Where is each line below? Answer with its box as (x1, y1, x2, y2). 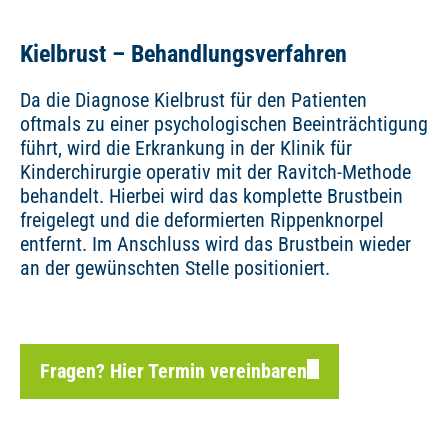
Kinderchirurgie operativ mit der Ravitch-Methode (20, 160, 411, 185)
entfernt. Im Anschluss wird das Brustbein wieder (20, 232, 411, 257)
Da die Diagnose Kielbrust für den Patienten (20, 88, 367, 113)
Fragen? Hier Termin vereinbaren (40, 359, 307, 384)
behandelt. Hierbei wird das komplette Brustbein (20, 184, 403, 209)
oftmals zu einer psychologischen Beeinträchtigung (20, 112, 428, 137)
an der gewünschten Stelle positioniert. (20, 256, 330, 281)
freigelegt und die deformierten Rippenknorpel (20, 208, 384, 233)
